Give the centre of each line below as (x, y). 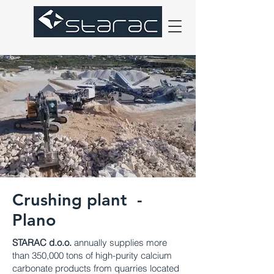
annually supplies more (119, 243)
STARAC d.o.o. (42, 243)
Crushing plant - (77, 200)
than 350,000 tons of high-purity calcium (92, 255)
